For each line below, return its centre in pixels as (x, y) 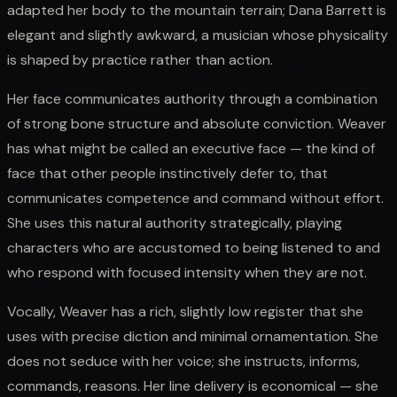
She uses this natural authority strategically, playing (175, 222)
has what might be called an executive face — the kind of (191, 148)
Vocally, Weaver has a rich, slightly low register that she (185, 311)
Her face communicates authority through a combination (192, 98)
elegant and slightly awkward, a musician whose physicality (198, 35)
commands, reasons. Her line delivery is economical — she (193, 385)
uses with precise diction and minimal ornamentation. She (193, 336)
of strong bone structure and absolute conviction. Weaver (197, 123)
